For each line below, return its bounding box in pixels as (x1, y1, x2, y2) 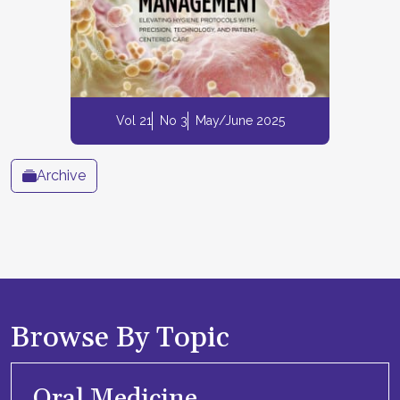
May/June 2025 (195, 112, 285, 128)
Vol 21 (115, 112, 152, 128)
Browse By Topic (11, 319, 229, 356)
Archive (37, 167, 86, 185)
